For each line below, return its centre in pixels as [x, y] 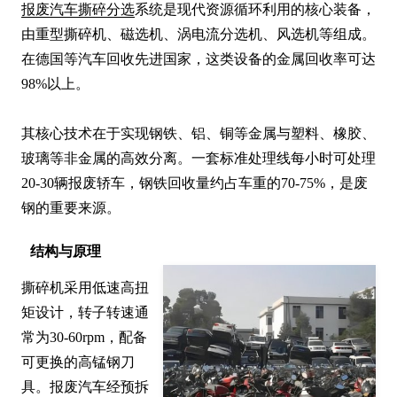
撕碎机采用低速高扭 [85, 288]
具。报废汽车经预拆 [85, 387]
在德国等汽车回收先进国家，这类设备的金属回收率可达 [198, 59]
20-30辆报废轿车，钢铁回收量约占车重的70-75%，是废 [195, 183]
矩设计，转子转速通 [85, 313]
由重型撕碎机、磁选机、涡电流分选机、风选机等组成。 [198, 35]
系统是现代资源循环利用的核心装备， [255, 10]
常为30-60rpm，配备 [84, 338]
